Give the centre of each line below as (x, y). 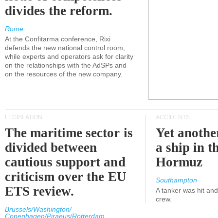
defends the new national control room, (65, 48)
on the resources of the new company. (64, 74)
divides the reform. (59, 11)
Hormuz (179, 162)
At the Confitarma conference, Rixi (58, 39)
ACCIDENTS (173, 117)
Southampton (176, 180)
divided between (51, 147)
